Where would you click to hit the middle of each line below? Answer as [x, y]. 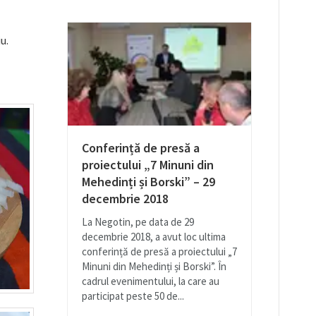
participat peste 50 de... [133, 296]
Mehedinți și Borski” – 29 [148, 182]
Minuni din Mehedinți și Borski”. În [154, 267]
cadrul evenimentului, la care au [151, 281]
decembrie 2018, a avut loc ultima [154, 237]
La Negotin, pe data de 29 [138, 222]
